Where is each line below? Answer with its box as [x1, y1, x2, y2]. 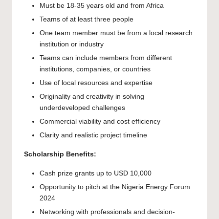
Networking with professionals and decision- [40, 208, 175, 216]
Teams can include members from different [40, 54, 172, 62]
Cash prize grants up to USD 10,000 [40, 170, 152, 177]
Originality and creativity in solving [40, 93, 144, 101]
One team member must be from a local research [40, 29, 193, 37]
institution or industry [40, 40, 104, 48]
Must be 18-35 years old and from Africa [40, 1, 164, 9]
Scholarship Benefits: [24, 151, 96, 158]
